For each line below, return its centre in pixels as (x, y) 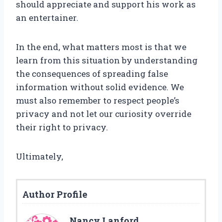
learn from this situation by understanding (107, 60)
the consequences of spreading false (92, 74)
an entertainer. (47, 18)
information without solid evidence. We (100, 87)
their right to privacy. (62, 127)
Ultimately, (39, 157)
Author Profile (55, 194)
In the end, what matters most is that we (101, 47)
